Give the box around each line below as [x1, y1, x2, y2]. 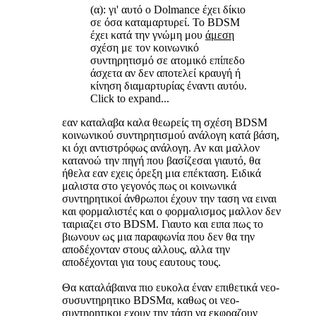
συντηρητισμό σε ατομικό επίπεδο [90, 54, 245, 67]
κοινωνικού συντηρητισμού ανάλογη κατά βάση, [62, 129, 279, 142]
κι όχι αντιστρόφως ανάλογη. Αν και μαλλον [62, 142, 260, 154]
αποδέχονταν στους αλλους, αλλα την [62, 243, 230, 256]
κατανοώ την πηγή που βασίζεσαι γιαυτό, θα [62, 154, 260, 167]
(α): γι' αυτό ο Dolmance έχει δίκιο [90, 4, 245, 16]
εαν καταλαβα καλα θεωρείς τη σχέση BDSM [62, 116, 267, 129]
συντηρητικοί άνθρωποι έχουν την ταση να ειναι [62, 193, 276, 205]
